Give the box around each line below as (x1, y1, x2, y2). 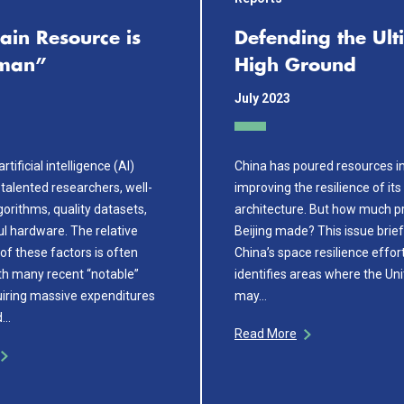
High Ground (234, 57, 356, 75)
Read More (234, 326, 297, 341)
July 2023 (234, 91, 290, 106)
